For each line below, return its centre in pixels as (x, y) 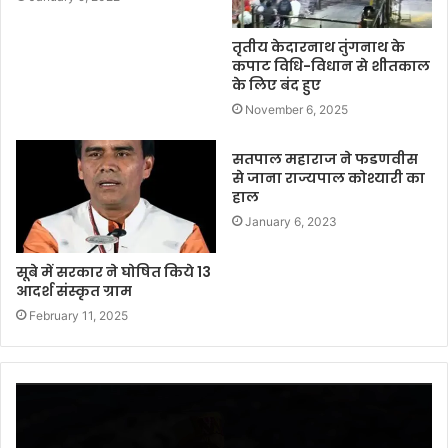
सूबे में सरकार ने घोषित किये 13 (113, 272)
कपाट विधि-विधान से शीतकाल (331, 66)
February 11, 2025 (78, 316)
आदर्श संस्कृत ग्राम (74, 291)
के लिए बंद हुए (276, 85)
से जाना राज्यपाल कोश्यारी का (328, 178)
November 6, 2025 (296, 110)
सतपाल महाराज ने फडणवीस (325, 159)
